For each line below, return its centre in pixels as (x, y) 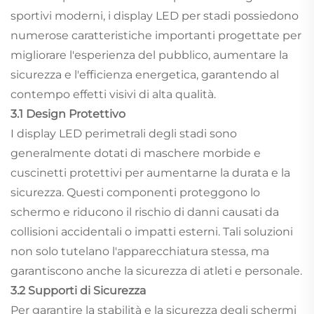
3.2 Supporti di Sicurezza (78, 290)
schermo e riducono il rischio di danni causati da (145, 212)
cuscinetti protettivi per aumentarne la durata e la (150, 172)
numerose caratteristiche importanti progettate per (156, 35)
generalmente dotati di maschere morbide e (136, 153)
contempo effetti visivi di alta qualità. (113, 94)
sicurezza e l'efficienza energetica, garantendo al (145, 74)
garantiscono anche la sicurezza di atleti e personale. (156, 271)
